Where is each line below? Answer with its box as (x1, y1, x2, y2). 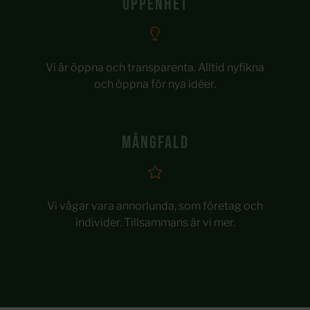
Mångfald (121, 131, 189, 154)
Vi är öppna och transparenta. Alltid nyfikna (46, 60, 264, 74)
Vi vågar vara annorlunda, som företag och (47, 199, 263, 212)
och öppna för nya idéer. (94, 77, 216, 91)
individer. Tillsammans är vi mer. (75, 215, 235, 229)
